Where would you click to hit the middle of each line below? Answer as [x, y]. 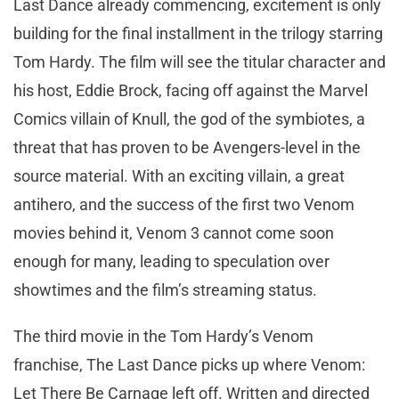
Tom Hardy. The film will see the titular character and [199, 61]
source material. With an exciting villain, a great [179, 175]
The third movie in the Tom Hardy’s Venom [163, 336]
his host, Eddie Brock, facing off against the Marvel [191, 90]
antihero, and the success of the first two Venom [184, 204]
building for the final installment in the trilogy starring [198, 33]
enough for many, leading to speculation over [171, 261]
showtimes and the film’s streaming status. [165, 289]
